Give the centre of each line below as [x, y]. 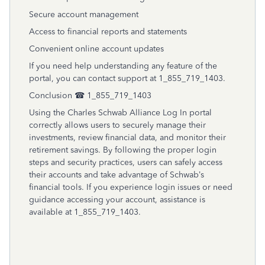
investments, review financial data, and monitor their [127, 138]
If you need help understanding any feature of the [123, 66]
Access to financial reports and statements [108, 32]
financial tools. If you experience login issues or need [131, 187]
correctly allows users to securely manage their [117, 125]
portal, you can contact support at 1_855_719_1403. [127, 78]
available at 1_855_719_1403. [85, 212]
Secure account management [84, 14]
